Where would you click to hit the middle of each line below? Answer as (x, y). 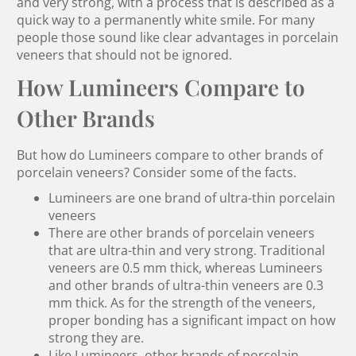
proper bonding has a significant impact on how (192, 321)
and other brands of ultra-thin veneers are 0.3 (186, 286)
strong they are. (97, 338)
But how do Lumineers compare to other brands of (170, 155)
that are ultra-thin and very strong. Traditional (187, 251)
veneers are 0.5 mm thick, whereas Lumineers (186, 268)
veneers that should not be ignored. (125, 55)
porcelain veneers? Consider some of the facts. (157, 173)
